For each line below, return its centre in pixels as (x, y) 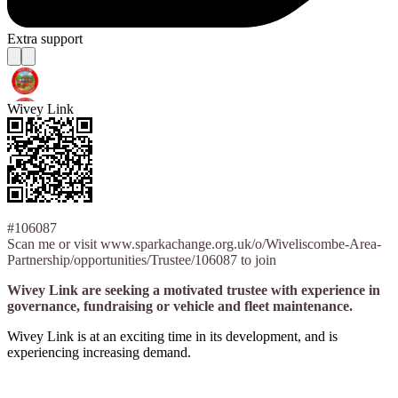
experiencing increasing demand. (99, 352)
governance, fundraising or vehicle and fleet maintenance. (180, 306)
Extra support (45, 38)
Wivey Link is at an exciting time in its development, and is (172, 336)
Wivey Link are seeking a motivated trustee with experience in (194, 290)
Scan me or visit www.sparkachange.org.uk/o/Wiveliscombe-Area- (194, 243)
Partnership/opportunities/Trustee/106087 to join (142, 259)
